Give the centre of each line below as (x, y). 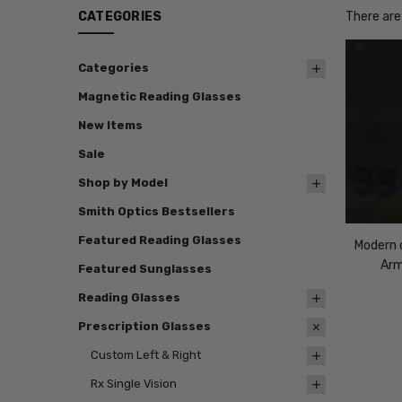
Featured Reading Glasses (159, 240)
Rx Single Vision (133, 384)
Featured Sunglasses (144, 269)
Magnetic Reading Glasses (159, 97)
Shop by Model (122, 183)
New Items (110, 126)
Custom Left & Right (145, 355)
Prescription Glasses (144, 327)
